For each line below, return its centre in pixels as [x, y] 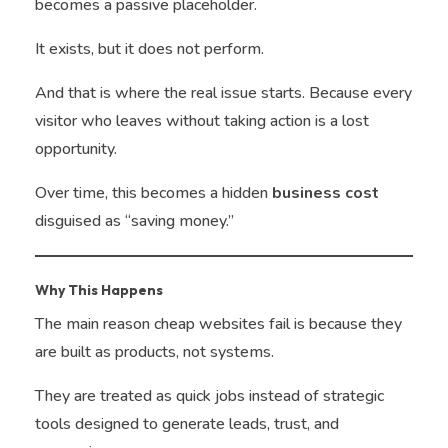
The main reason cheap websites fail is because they [218, 324]
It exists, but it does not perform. [149, 49]
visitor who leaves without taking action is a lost [202, 121]
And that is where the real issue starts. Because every [223, 93]
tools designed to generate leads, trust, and [187, 424]
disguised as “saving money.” [134, 221]
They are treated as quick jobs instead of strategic [209, 396]
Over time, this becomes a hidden [153, 193]
